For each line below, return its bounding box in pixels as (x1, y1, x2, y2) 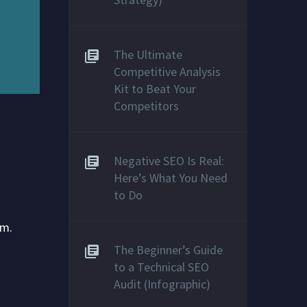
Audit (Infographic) (114, 276, 210, 292)
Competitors (114, 98, 179, 114)
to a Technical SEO (114, 259, 209, 275)
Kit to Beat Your (114, 81, 196, 97)
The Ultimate (114, 47, 182, 62)
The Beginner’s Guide (114, 242, 223, 258)
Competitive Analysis (114, 64, 221, 79)
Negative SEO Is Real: (114, 153, 224, 169)
